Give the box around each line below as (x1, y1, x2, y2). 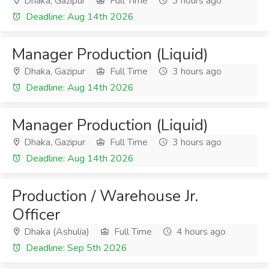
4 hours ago (174, 225, 226, 238)
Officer (12, 204, 60, 225)
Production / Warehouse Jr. (12, 186, 198, 207)
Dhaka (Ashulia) (22, 225, 89, 238)
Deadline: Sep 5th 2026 (23, 241, 127, 255)
